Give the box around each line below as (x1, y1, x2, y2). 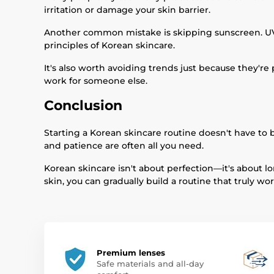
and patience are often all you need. (44, 140, 204, 151)
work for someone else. (44, 75, 147, 86)
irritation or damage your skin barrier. (44, 4, 210, 15)
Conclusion (44, 97, 122, 114)
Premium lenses (97, 248, 165, 257)
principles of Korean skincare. (44, 40, 175, 51)
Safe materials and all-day (97, 259, 204, 268)
